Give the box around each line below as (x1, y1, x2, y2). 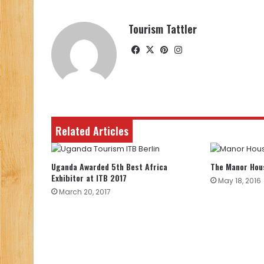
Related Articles (55, 123, 128, 139)
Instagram (184, 43, 230, 56)
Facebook (142, 43, 185, 56)
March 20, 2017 (59, 187, 111, 197)
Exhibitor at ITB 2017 (51, 171, 127, 184)
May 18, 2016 (217, 176, 261, 186)
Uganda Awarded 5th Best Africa (51, 160, 167, 173)
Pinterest (170, 43, 210, 56)
